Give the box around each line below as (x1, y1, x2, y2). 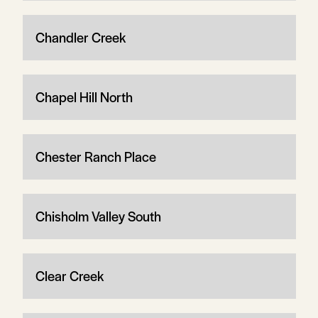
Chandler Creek (35, 27, 126, 47)
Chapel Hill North (35, 87, 133, 106)
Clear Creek (35, 265, 104, 285)
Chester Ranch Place (35, 146, 156, 166)
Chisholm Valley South (35, 206, 161, 226)
